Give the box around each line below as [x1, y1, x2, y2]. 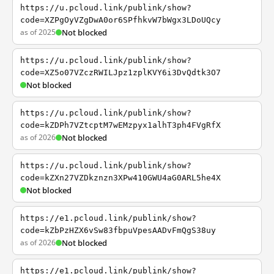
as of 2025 [20, 27, 56, 37]
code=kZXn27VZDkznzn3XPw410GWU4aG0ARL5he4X [20, 173, 221, 182]
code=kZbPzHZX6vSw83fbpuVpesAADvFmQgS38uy [20, 226, 216, 235]
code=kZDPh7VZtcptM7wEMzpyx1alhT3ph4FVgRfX [20, 120, 221, 130]
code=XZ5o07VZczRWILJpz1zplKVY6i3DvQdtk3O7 [20, 68, 221, 77]
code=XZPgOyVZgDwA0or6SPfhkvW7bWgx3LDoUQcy [20, 15, 221, 24]
